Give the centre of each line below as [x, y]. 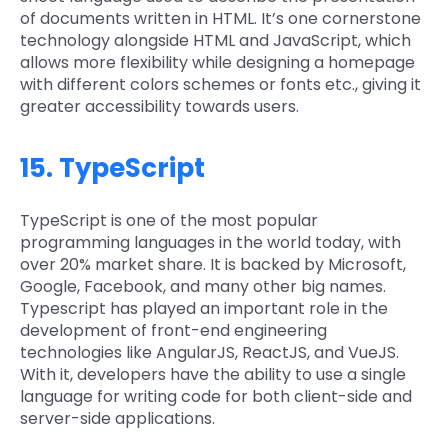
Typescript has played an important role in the [204, 309]
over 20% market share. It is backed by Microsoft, [213, 265]
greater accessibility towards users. [159, 107]
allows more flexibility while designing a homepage [217, 63]
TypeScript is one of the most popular [169, 221]
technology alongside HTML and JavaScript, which [215, 41]
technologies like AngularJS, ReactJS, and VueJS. [209, 353]
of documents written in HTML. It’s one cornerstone [220, 19]
